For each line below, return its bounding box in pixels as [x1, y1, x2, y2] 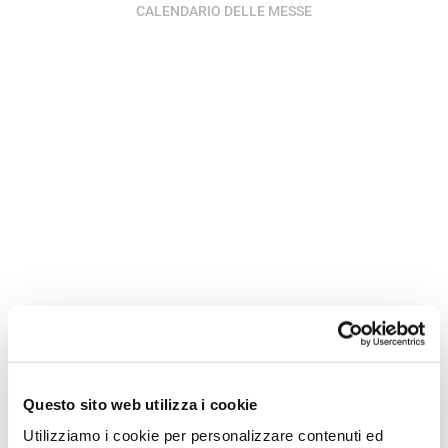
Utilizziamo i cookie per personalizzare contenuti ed [23, 426, 383, 444]
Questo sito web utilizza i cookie [23, 395, 258, 413]
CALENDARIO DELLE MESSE [136, 2, 312, 19]
